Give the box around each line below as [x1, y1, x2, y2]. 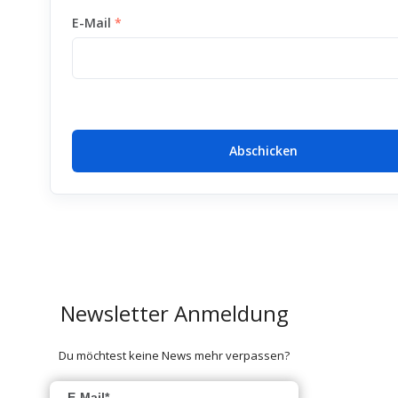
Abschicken [228, 142, 298, 159]
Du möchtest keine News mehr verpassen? [59, 346, 290, 363]
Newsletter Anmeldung [60, 298, 289, 328]
